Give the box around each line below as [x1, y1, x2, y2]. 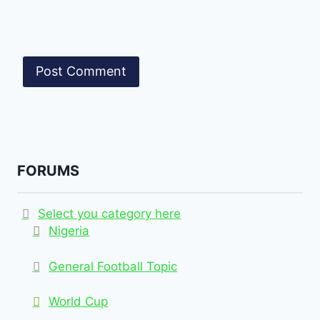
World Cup [49, 294, 109, 309]
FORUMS [17, 162, 79, 179]
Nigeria [49, 224, 90, 238]
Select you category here [38, 206, 181, 221]
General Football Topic [49, 259, 178, 274]
